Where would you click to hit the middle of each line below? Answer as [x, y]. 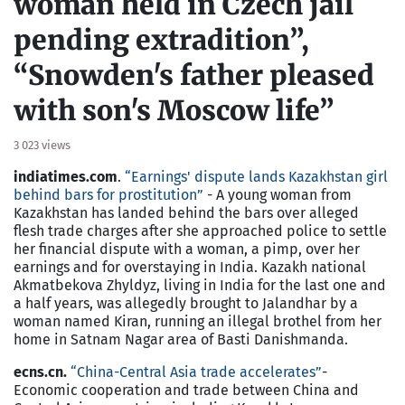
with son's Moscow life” [174, 110]
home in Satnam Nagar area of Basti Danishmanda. [181, 339]
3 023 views [42, 145]
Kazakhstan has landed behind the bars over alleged [186, 212]
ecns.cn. [40, 372]
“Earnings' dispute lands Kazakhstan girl [256, 176]
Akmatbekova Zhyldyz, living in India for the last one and [200, 285]
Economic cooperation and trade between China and [186, 390]
